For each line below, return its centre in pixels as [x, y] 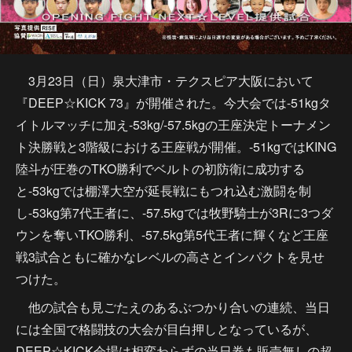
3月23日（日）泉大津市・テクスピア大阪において [165, 81]
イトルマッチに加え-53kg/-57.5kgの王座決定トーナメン [173, 125]
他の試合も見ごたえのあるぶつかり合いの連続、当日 [173, 307]
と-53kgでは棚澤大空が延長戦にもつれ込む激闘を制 [163, 191]
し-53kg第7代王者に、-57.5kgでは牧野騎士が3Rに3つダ [174, 213]
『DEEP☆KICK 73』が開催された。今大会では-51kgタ [173, 103]
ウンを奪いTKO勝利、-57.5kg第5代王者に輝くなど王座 [172, 235]
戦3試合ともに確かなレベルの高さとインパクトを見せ [170, 257]
